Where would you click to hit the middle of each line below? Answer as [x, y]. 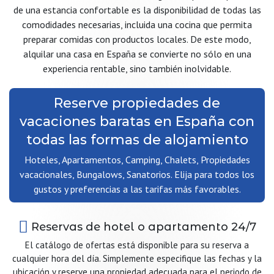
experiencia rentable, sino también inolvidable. [137, 68]
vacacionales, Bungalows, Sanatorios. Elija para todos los [137, 174]
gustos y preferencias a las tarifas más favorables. [137, 189]
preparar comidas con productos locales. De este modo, [137, 39]
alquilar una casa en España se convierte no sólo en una [137, 54]
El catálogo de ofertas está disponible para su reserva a [137, 245]
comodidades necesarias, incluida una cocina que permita [137, 24]
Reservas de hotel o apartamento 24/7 [142, 227]
